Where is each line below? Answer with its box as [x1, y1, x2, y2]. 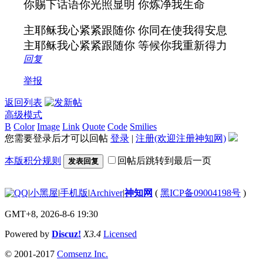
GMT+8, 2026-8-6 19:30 [5, 208, 98, 219]
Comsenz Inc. [57, 248, 108, 259]
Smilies [130, 121, 157, 131]
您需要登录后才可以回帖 [5, 133, 110, 143]
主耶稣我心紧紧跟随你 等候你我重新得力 [23, 39, 227, 52]
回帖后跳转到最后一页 [117, 155, 211, 166]
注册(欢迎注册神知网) [136, 133, 226, 143]
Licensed [103, 228, 137, 239]
